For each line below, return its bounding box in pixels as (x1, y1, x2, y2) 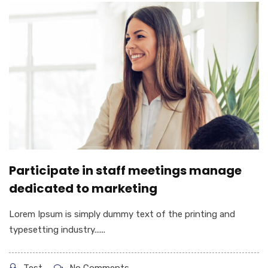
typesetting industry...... (9, 224, 105, 235)
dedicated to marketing (9, 179, 157, 197)
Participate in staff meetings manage (9, 162, 242, 179)
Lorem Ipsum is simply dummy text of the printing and (9, 208, 235, 220)
